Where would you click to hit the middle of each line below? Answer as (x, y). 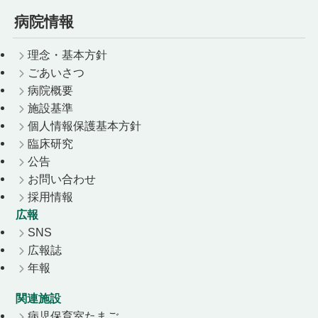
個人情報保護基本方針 (84, 125)
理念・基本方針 (67, 54)
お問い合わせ (61, 179)
